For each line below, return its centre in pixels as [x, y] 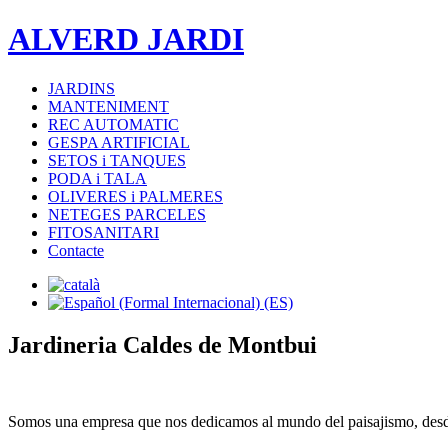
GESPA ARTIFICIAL [119, 142]
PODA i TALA [97, 178]
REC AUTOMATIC [113, 124]
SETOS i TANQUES [117, 160]
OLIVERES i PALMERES [135, 196]
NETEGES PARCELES [127, 214]
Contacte [76, 250]
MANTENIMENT [108, 106]
